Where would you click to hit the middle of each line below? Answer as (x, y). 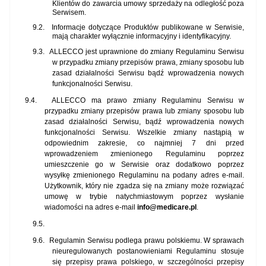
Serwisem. (70, 13)
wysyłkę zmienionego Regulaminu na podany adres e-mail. (144, 175)
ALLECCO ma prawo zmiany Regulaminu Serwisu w (148, 101)
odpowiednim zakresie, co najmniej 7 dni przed (144, 143)
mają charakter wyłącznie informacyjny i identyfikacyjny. (142, 37)
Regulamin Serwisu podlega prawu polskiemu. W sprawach (147, 241)
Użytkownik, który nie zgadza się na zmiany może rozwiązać (144, 186)
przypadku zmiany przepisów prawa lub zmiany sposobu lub (144, 111)
